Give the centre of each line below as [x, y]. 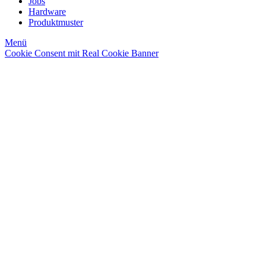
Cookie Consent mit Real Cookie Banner [82, 53]
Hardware [47, 12]
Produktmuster [56, 23]
